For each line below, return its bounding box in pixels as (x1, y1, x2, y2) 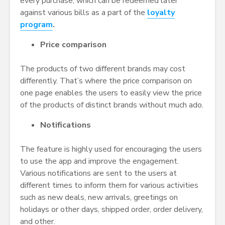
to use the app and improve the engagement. (20, 156, 179, 167)
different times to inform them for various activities (20, 180, 198, 191)
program (20, 19, 53, 31)
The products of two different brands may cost (20, 63, 185, 75)
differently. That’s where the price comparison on (20, 75, 192, 87)
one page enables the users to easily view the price (20, 87, 202, 99)
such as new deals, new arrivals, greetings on (20, 192, 178, 203)
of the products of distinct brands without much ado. (20, 99, 203, 111)
